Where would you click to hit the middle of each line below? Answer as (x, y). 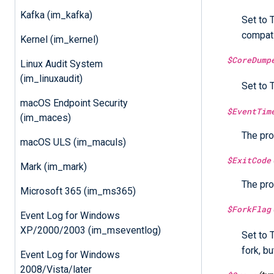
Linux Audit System (61, 64)
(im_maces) (45, 117)
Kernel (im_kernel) (59, 39)
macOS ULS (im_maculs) (73, 142)
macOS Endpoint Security (74, 103)
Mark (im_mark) (53, 166)
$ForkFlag (249, 209)
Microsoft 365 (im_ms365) (78, 191)
